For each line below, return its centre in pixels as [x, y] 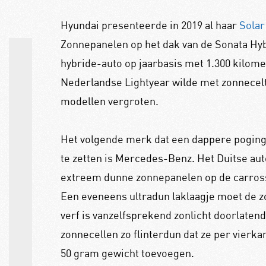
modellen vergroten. [109, 101]
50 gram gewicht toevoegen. [127, 253]
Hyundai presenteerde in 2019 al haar [150, 25]
